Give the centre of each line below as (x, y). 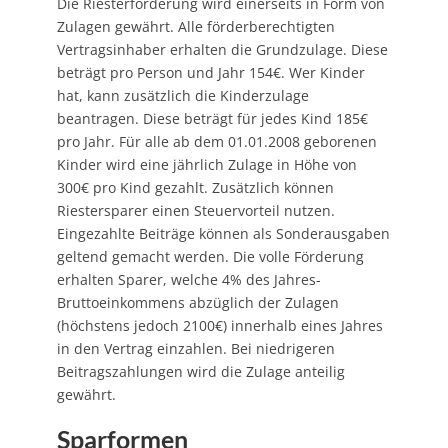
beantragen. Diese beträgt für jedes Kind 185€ (212, 118)
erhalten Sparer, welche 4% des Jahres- (188, 279)
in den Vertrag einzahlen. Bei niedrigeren (195, 348)
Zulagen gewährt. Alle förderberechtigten (195, 26)
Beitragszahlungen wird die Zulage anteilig (200, 371)
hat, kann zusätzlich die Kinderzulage (182, 95)
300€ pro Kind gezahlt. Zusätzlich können (195, 187)
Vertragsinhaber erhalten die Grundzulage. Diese (222, 49)
